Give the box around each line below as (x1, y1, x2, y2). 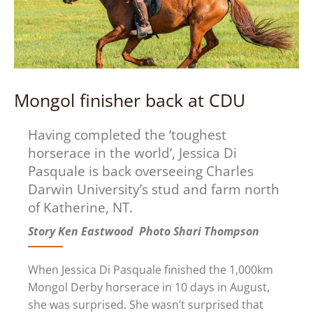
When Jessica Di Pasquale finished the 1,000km (28, 262, 273, 278)
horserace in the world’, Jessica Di (28, 144, 237, 163)
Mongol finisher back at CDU (14, 89, 245, 112)
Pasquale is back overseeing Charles (28, 162, 254, 181)
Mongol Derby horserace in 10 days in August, (28, 279, 270, 296)
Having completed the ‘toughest (28, 126, 226, 145)
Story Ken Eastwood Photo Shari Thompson (28, 224, 259, 240)
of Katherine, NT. (28, 198, 133, 217)
